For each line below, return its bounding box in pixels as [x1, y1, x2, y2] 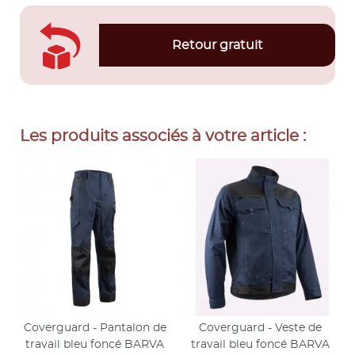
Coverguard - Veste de [199, 323, 322, 334]
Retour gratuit [171, 39, 263, 52]
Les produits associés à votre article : [20, 128, 306, 145]
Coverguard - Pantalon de [23, 323, 166, 334]
